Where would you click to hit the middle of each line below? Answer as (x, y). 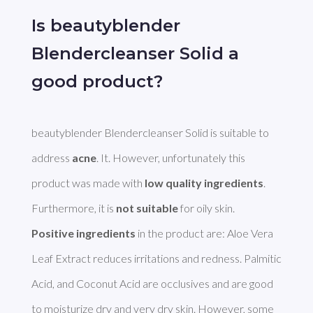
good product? (97, 81)
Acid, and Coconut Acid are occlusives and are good (152, 284)
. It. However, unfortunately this (170, 158)
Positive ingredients (83, 233)
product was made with (88, 183)
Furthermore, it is (73, 208)
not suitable (147, 208)
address (51, 158)
